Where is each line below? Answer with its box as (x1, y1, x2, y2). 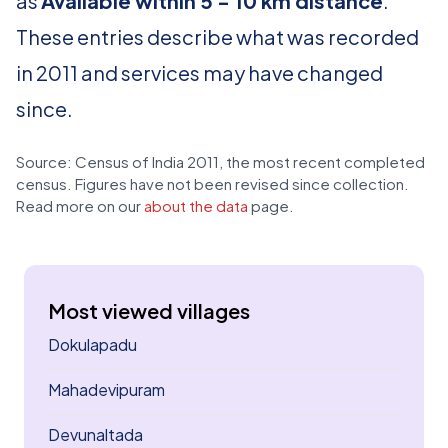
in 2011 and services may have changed (16, 60, 383, 85)
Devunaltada (48, 424, 143, 445)
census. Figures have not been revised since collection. (16, 174, 409, 193)
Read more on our (16, 196, 144, 215)
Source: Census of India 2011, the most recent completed (16, 152, 425, 171)
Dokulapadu (48, 334, 137, 355)
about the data (144, 196, 248, 215)
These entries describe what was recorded (16, 24, 419, 49)
